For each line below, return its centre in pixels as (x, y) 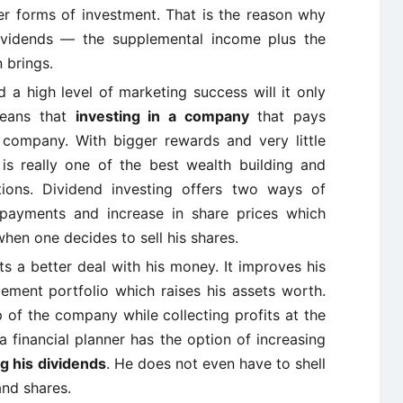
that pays (287, 116)
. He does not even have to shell (216, 363)
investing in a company (162, 116)
